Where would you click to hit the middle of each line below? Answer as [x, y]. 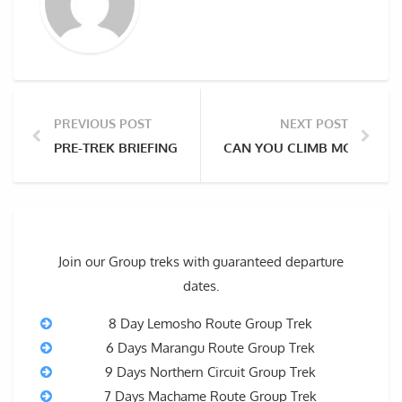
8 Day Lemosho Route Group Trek [210, 324]
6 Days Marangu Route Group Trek [210, 348]
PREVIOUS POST [103, 124]
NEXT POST [314, 124]
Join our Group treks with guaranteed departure [201, 262]
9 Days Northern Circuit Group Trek [210, 372]
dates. [201, 286]
